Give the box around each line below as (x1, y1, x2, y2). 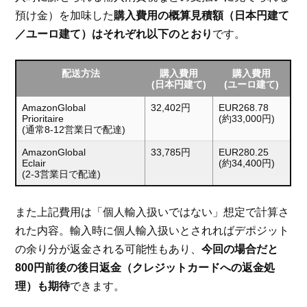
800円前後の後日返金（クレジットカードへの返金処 (15, 262, 275, 274)
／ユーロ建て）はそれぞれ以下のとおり (15, 28, 213, 40)
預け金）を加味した (15, 10, 114, 22)
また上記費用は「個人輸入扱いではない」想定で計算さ (15, 206, 290, 219)
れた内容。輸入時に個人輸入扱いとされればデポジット (15, 225, 290, 237)
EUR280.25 (219, 147, 269, 158)
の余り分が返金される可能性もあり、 (15, 243, 202, 256)
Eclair (22, 158, 47, 169)
